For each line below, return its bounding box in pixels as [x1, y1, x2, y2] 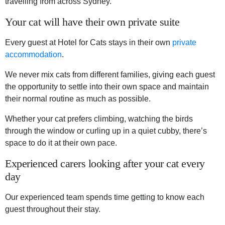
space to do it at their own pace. [5, 139, 117, 148]
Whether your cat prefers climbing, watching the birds [5, 115, 193, 124]
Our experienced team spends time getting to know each [5, 193, 204, 202]
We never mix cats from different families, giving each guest [5, 70, 215, 79]
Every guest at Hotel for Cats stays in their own [5, 38, 172, 47]
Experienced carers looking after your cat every [5, 157, 205, 170]
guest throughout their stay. [5, 205, 100, 214]
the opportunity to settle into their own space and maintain [5, 82, 209, 91]
